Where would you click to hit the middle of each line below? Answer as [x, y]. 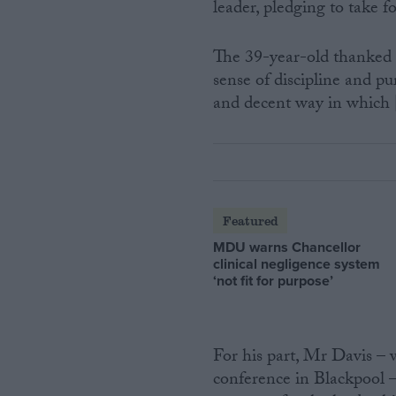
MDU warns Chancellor [287, 247]
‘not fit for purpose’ [274, 280]
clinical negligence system [297, 263]
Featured [250, 220]
